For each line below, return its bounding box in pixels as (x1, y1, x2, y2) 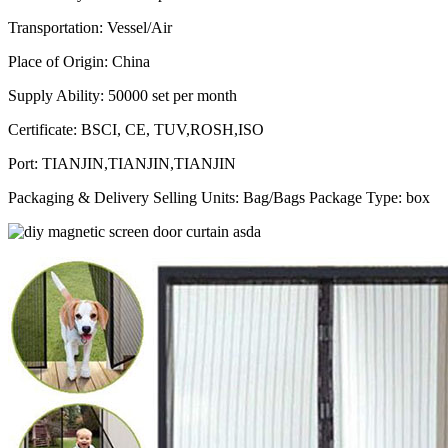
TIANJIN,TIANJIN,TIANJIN (42, 154, 236, 172)
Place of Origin (8, 52, 104, 70)
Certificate (8, 120, 73, 138)
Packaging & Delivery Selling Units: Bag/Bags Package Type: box (8, 188, 430, 206)
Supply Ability (8, 86, 100, 104)
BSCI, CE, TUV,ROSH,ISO (81, 120, 264, 138)
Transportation (8, 18, 99, 36)
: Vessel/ (99, 18, 151, 36)
